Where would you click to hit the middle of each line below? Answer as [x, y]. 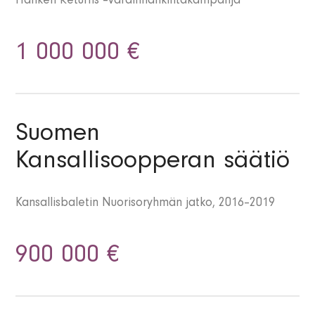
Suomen [58, 136]
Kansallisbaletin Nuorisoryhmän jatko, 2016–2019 [146, 204]
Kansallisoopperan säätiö [153, 163]
